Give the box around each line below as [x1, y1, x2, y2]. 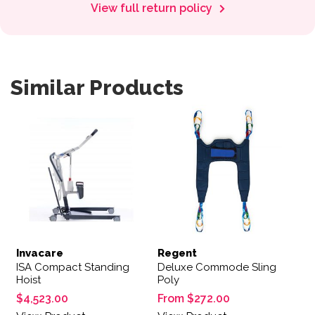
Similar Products [11, 75, 184, 100]
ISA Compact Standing [16, 261, 129, 274]
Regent [157, 247, 197, 260]
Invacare [16, 247, 63, 260]
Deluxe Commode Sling [157, 261, 276, 274]
